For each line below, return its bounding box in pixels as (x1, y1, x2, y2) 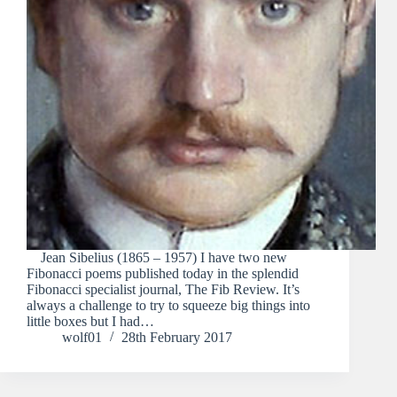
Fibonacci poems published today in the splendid (27, 266, 299, 282)
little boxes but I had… (27, 314, 154, 330)
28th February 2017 (121, 330, 232, 346)
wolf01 (62, 330, 102, 346)
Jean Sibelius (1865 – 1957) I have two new (27, 250, 287, 266)
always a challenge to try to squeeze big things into (27, 298, 310, 314)
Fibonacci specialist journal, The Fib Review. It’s (27, 282, 300, 298)
